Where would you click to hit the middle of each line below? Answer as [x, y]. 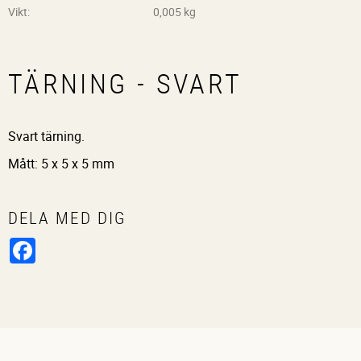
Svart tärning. [46, 136]
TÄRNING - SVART [125, 84]
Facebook [63, 244]
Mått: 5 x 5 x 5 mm [61, 164]
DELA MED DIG [67, 218]
